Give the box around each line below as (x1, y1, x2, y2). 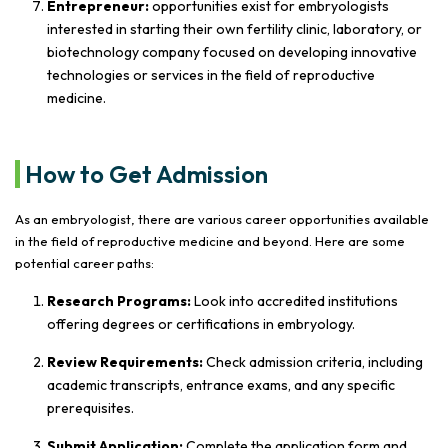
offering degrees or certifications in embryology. (47, 314, 355, 333)
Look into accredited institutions (191, 291, 398, 310)
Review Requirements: (47, 352, 203, 371)
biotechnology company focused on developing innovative (47, 42, 417, 61)
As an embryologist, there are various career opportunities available (15, 210, 429, 227)
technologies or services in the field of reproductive (47, 65, 375, 84)
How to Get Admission (25, 158, 268, 189)
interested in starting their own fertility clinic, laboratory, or (47, 19, 422, 38)
